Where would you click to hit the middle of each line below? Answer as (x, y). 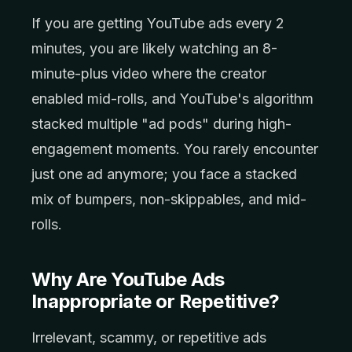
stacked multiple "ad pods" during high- (161, 124)
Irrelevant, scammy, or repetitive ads (149, 337)
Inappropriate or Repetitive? (156, 301)
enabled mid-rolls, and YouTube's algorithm (172, 99)
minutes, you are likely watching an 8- (154, 48)
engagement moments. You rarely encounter (175, 149)
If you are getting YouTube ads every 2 (158, 23)
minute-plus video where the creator (149, 73)
